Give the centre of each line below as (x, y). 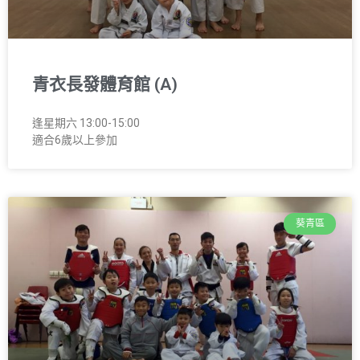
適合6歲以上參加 (75, 140)
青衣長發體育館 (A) (105, 85)
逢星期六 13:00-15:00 (86, 123)
